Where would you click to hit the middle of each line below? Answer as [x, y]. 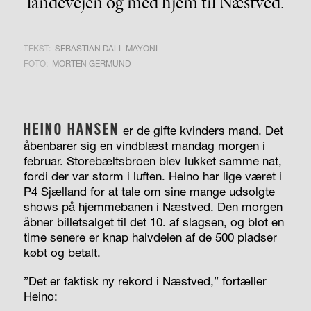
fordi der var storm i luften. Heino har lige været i [152, 176]
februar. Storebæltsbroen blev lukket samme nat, [152, 161]
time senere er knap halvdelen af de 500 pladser [150, 237]
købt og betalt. [62, 253]
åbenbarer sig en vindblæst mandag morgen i [144, 146]
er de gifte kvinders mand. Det [201, 131]
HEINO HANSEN [71, 130]
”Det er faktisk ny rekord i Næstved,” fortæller [145, 281]
